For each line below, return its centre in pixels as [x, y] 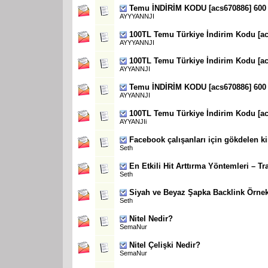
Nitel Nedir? [151, 218]
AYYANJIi [133, 121]
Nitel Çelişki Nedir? [165, 245]
